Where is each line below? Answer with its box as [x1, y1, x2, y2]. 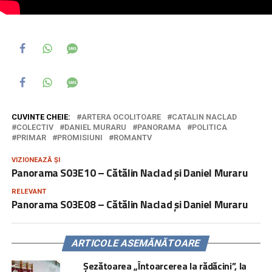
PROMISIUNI [56, 132, 103, 142]
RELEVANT [11, 187, 46, 195]
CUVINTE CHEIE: [11, 112, 70, 121]
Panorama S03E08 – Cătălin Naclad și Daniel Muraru [11, 195, 248, 212]
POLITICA [191, 122, 227, 132]
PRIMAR [16, 132, 46, 142]
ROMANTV [113, 132, 152, 142]
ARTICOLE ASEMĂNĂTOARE [70, 237, 202, 249]
